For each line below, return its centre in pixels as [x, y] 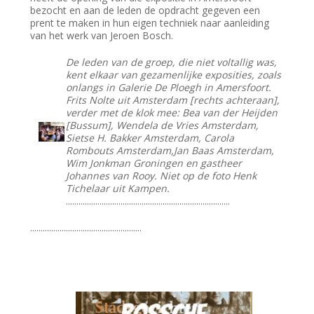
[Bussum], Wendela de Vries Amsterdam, [163, 125]
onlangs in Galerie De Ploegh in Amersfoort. [169, 88]
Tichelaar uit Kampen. [118, 189]
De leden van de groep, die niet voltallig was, [172, 62]
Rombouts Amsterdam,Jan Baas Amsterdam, [170, 151]
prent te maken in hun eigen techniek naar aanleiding [150, 23]
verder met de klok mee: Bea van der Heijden [172, 113]
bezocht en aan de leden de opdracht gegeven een [145, 11]
